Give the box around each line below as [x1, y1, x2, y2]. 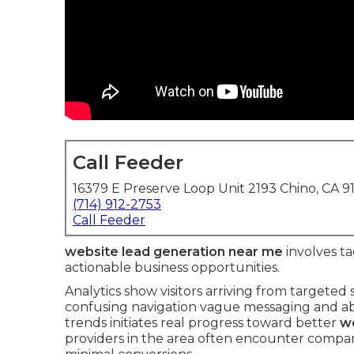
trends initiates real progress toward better [65, 315, 340, 330]
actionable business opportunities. [65, 260, 280, 275]
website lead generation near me [65, 244, 283, 259]
